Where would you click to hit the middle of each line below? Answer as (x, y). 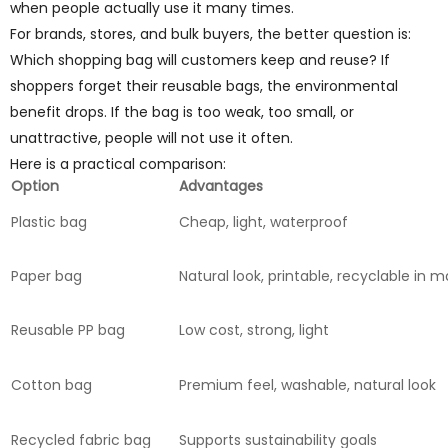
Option (35, 185)
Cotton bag (51, 384)
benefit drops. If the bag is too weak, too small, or (182, 111)
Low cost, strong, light (254, 329)
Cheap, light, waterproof (263, 221)
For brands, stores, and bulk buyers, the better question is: (210, 33)
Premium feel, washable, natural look (307, 384)
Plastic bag (49, 221)
